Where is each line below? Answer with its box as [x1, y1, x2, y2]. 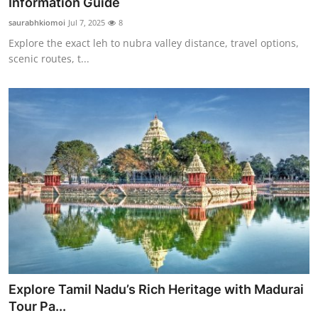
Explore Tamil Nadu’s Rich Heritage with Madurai [9, 281, 304, 297]
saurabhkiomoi [9, 16, 65, 28]
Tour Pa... [9, 298, 66, 314]
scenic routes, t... [9, 51, 89, 65]
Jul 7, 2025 [68, 16, 105, 28]
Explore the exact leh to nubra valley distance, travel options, [9, 35, 299, 50]
